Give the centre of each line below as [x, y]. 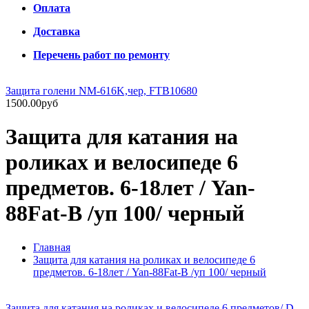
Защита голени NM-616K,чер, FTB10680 [101, 91]
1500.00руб [32, 103]
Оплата [52, 8]
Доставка [57, 31]
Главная [52, 247]
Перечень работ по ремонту [101, 55]
